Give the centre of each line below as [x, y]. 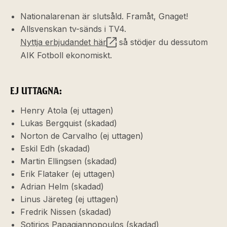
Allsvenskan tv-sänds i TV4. [73, 29]
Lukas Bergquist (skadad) [69, 123]
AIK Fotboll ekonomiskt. [66, 55]
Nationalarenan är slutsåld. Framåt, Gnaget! [104, 16]
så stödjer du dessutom [162, 42]
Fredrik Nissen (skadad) [66, 212]
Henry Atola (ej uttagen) [67, 110]
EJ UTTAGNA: [36, 91]
